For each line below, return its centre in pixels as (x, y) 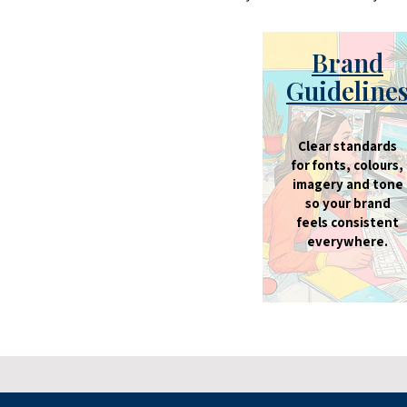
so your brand (347, 203)
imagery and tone (347, 184)
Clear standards (347, 146)
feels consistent (347, 222)
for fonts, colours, (347, 165)
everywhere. (347, 241)
